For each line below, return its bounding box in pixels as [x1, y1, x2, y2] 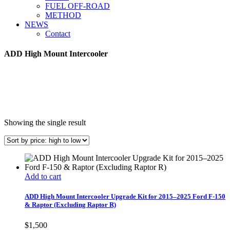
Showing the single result [4, 118, 86, 127]
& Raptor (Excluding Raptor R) [25, 201, 116, 209]
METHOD [45, 11, 81, 20]
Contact [45, 29, 70, 38]
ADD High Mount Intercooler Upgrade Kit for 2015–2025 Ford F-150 [25, 193, 225, 201]
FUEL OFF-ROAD [45, 2, 110, 10]
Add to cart [25, 172, 61, 181]
